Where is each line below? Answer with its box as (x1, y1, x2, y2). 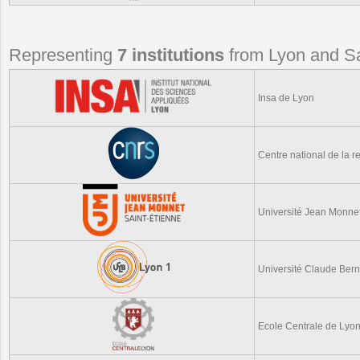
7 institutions (117, 45, 224, 65)
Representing (9, 45, 117, 65)
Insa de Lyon (258, 92, 314, 104)
